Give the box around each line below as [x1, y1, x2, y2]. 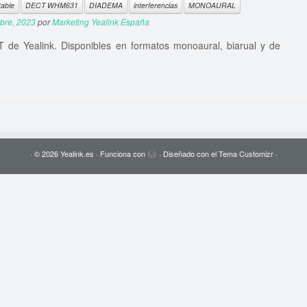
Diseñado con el [162, 148, 219, 160]
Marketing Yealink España [51, 16, 149, 28]
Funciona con [99, 148, 145, 160]
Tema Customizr [218, 148, 273, 160]
